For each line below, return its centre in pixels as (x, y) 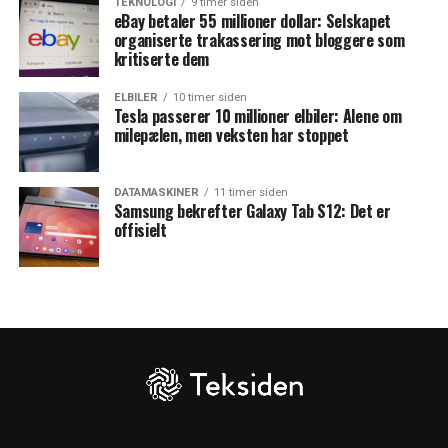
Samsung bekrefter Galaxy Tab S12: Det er (252, 211)
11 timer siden (250, 193)
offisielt (140, 230)
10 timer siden (209, 98)
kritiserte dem (161, 59)
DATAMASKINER (156, 193)
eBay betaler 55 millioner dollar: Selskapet (252, 21)
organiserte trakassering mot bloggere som (259, 40)
